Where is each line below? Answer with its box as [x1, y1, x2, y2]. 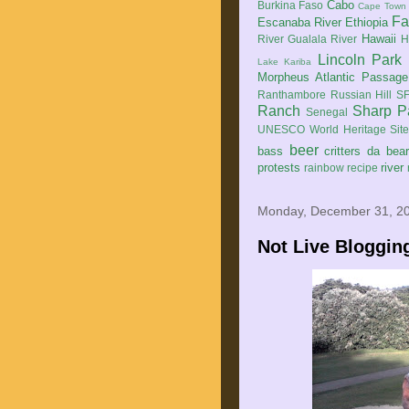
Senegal [306, 106, 349, 118]
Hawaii [361, 32, 396, 46]
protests [257, 161, 300, 174]
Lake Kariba [257, 57, 312, 67]
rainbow [304, 162, 344, 173]
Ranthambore [257, 89, 326, 100]
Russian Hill [330, 89, 393, 100]
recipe [347, 162, 378, 173]
